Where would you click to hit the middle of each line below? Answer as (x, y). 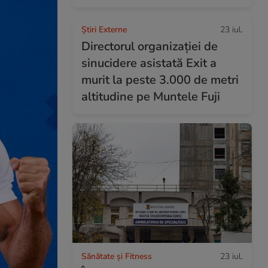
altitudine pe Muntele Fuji (151, 97)
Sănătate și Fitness (117, 256)
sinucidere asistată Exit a (149, 63)
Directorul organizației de (150, 46)
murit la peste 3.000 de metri (160, 80)
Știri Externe (104, 30)
